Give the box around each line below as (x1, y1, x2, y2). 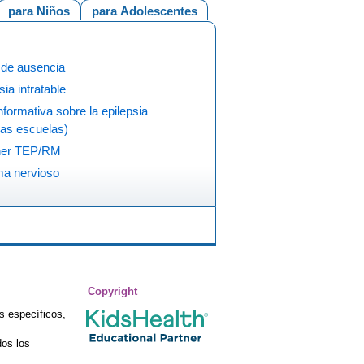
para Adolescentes (91, 4, 197, 18)
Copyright (87, 286, 137, 297)
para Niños (7, 4, 70, 18)
